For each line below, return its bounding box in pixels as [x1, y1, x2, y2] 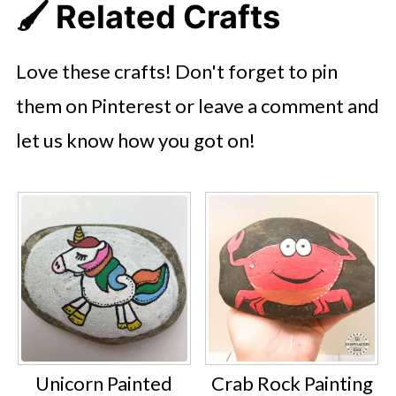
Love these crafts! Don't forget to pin [15, 58, 338, 83]
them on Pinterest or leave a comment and [15, 93, 379, 118]
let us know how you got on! [15, 127, 255, 152]
